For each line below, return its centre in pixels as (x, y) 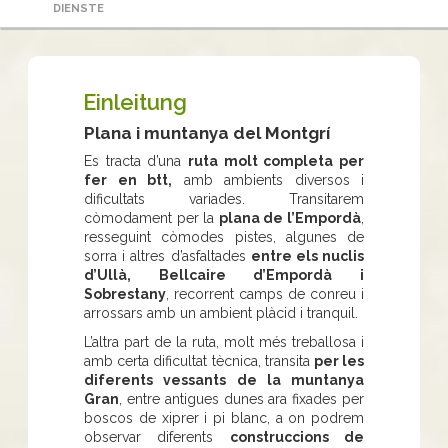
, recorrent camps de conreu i (265, 294)
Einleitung (135, 102)
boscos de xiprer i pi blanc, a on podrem (224, 418)
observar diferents (157, 437)
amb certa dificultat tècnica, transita (199, 361)
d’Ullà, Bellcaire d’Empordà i (224, 275)
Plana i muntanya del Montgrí (207, 133)
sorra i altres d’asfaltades (167, 256)
